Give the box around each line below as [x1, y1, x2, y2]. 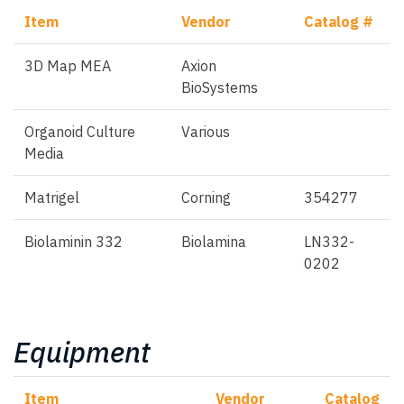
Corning [181, 188, 231, 207]
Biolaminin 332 [24, 232, 123, 251]
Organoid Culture [24, 122, 135, 141]
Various [181, 122, 230, 141]
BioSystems [181, 78, 258, 96]
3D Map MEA [24, 56, 111, 75]
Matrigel [24, 188, 79, 207]
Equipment [14, 333, 150, 371]
